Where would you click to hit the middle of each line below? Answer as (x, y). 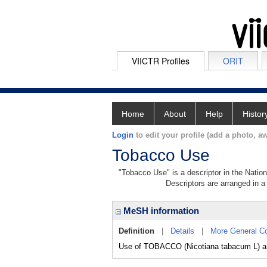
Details (182, 231)
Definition (136, 231)
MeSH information (160, 211)
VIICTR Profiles (161, 61)
